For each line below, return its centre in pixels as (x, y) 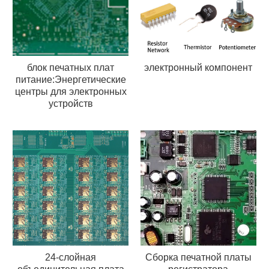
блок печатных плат (71, 67)
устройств (71, 103)
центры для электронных (71, 91)
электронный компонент (198, 67)
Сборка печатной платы (198, 258)
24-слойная (71, 258)
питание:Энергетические (71, 79)
